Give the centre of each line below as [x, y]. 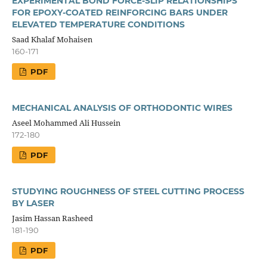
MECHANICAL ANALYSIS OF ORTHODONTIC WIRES [122, 108]
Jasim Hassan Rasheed [52, 218]
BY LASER [33, 203]
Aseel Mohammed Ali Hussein [66, 122]
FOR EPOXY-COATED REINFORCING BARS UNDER [119, 12]
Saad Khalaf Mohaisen [52, 39]
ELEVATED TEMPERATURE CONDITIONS [98, 24]
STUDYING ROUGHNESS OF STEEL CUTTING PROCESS [128, 191]
